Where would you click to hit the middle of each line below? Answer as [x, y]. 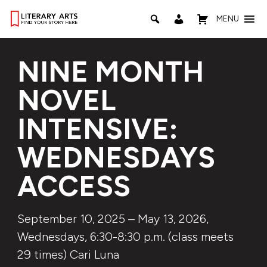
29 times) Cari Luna [68, 254]
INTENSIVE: [97, 129]
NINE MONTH [110, 72]
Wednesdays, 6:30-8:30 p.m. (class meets [125, 237]
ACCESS [74, 186]
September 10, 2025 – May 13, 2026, [113, 219]
